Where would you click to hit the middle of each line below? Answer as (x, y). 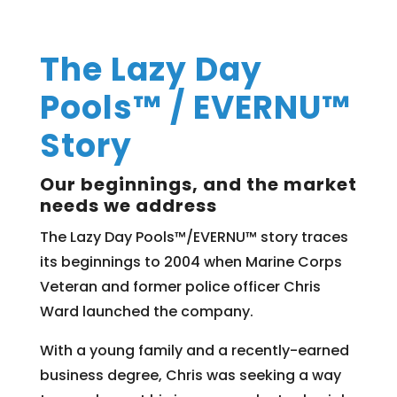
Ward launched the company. (146, 311)
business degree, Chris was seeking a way (190, 375)
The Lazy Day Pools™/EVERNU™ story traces (194, 237)
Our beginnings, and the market (198, 184)
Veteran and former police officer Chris (180, 286)
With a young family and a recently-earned (194, 350)
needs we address (128, 205)
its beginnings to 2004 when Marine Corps (191, 261)
